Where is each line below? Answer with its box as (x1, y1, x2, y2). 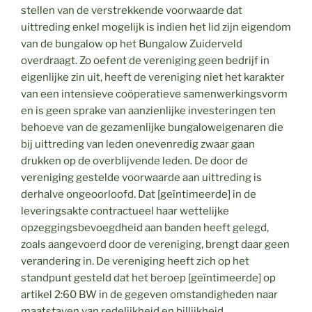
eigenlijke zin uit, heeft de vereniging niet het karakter (21, 70, 285, 84)
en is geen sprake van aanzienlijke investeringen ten (21, 104, 276, 117)
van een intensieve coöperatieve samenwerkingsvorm (21, 87, 288, 100)
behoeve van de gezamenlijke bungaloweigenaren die (21, 120, 283, 134)
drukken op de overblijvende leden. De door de (21, 154, 248, 167)
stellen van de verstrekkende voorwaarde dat (21, 3, 242, 17)
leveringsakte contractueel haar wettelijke (21, 204, 229, 217)
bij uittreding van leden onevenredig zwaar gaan (21, 137, 255, 150)
